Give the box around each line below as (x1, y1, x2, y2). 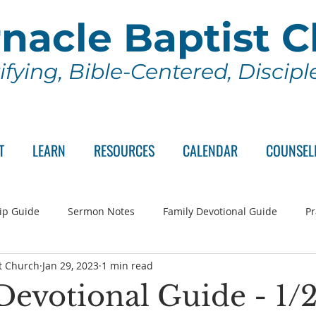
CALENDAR (183, 140, 238, 161)
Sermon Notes (68, 204, 135, 218)
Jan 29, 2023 (42, 258, 99, 272)
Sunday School (204, 260, 273, 274)
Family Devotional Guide (163, 204, 277, 218)
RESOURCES (94, 140, 154, 161)
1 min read (102, 258, 153, 272)
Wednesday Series (89, 260, 176, 274)
